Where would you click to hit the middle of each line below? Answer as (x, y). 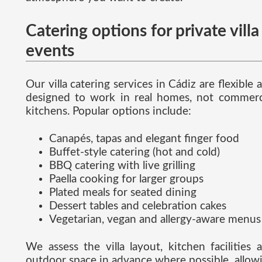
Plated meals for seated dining (123, 193)
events (50, 51)
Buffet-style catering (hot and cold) (135, 153)
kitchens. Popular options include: (108, 112)
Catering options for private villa (142, 31)
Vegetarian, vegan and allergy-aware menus (155, 220)
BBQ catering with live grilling (122, 166)
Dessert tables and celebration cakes (138, 206)
